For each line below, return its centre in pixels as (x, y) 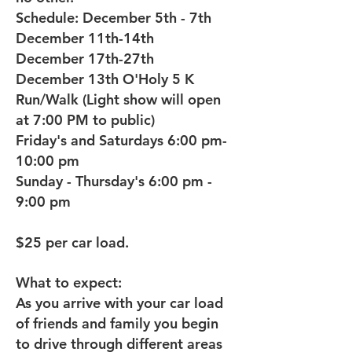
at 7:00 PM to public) (85, 120)
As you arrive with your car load (119, 303)
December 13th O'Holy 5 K (105, 79)
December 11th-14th (85, 38)
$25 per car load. (72, 242)
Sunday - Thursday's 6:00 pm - (114, 181)
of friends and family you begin (117, 323)
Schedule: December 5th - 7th (114, 18)
